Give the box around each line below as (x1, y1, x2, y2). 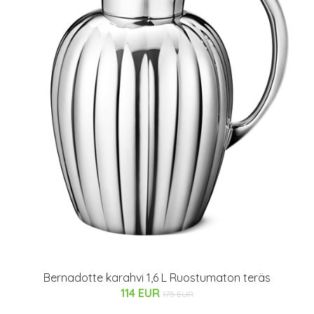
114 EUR (121, 286, 163, 301)
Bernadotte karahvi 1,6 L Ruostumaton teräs (43, 271, 271, 285)
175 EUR (163, 289, 193, 300)
